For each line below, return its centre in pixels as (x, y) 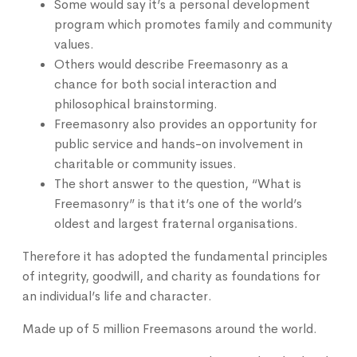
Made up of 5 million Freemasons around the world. (170, 328)
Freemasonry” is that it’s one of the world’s (178, 203)
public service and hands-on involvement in (179, 143)
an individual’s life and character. (118, 296)
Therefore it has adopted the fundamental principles (175, 256)
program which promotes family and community (194, 24)
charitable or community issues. (146, 163)
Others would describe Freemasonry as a (172, 64)
